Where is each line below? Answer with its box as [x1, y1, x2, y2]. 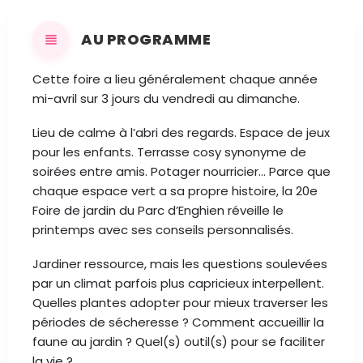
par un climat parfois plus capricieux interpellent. [32, 275, 324, 292]
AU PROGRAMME [81, 28, 211, 49]
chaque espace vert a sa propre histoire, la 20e [32, 182, 318, 199]
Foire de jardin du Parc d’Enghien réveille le [32, 202, 284, 219]
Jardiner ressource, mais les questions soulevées [32, 255, 327, 272]
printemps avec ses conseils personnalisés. [32, 221, 293, 238]
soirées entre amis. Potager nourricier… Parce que [32, 163, 331, 180]
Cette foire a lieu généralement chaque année [32, 70, 318, 88]
